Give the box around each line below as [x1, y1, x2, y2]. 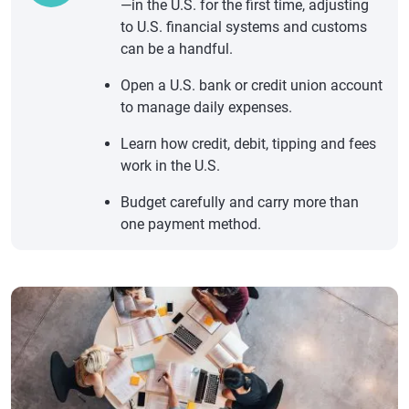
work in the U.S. [121, 157, 220, 174]
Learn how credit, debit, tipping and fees [121, 135, 376, 152]
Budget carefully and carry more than [121, 194, 359, 211]
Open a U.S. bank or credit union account [121, 77, 383, 94]
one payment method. [121, 215, 261, 233]
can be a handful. [121, 40, 233, 58]
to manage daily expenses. [121, 99, 292, 116]
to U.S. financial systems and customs [121, 18, 367, 36]
